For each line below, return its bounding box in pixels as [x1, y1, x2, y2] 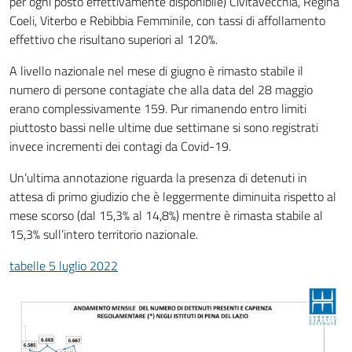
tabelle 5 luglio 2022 [9, 256, 118, 275]
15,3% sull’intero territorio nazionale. [9, 225, 198, 244]
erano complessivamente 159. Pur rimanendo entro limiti [9, 99, 306, 118]
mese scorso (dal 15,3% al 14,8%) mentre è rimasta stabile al [9, 206, 323, 225]
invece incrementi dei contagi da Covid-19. [9, 137, 231, 156]
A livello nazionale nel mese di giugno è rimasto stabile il [9, 61, 303, 80]
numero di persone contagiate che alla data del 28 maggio [9, 80, 313, 99]
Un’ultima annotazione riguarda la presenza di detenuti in [9, 168, 307, 187]
